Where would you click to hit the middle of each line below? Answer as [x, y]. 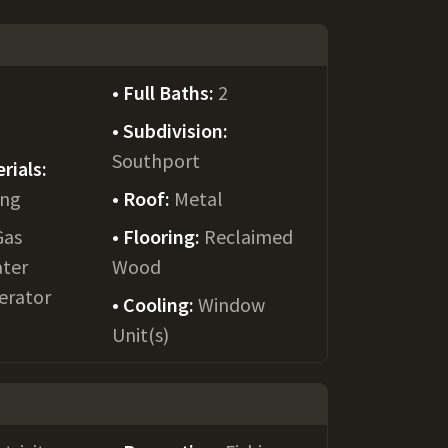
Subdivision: [175, 130]
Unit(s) [140, 334]
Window [231, 304]
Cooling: [160, 304]
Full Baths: [170, 92]
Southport [155, 160]
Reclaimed [248, 236]
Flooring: [163, 236]
